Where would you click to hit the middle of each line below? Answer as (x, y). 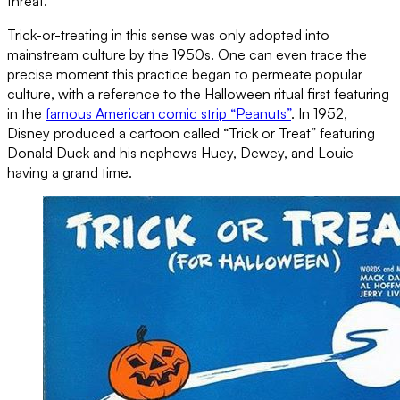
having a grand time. (70, 172)
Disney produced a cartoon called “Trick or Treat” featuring (191, 133)
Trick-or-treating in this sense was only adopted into (168, 34)
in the (26, 113)
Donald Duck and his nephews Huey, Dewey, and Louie (180, 152)
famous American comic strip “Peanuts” (168, 113)
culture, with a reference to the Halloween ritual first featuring (198, 93)
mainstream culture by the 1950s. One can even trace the (187, 54)
